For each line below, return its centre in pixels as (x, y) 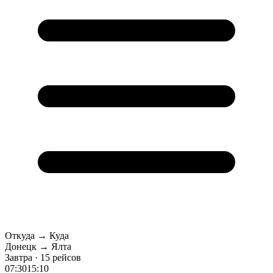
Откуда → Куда (37, 236)
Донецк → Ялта (38, 247)
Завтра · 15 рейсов (43, 258)
